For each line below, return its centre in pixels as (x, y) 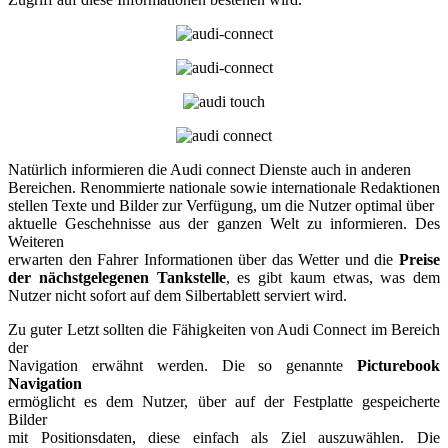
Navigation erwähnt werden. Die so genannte (182, 365)
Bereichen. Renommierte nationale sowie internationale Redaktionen (224, 187)
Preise (419, 259)
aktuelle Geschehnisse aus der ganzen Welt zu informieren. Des (224, 223)
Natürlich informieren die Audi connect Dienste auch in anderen (209, 169)
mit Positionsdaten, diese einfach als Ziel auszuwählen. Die (224, 437)
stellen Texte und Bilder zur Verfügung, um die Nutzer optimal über (221, 205)
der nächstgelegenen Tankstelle (117, 277)
